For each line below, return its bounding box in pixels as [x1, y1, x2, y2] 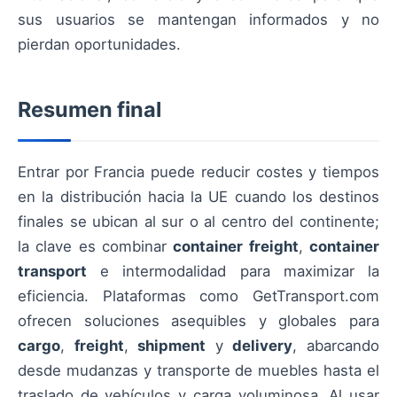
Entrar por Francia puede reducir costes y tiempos [18, 163, 379, 182]
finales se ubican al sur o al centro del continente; [18, 213, 379, 231]
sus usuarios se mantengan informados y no [18, 11, 379, 29]
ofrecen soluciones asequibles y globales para [18, 312, 379, 331]
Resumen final [18, 97, 161, 123]
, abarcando [292, 337, 380, 355]
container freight [173, 237, 299, 256]
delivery [232, 337, 293, 355]
